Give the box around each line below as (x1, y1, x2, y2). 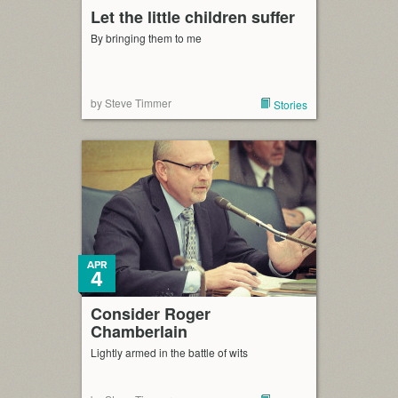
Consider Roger (91, 302, 211, 325)
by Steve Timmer (91, 95, 171, 110)
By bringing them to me (91, 30, 202, 45)
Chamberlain (91, 320, 187, 343)
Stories (274, 97, 307, 112)
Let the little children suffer (91, 5, 295, 28)
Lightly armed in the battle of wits (91, 345, 248, 360)
